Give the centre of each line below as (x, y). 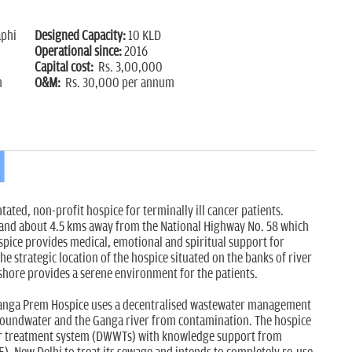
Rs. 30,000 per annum (118, 84)
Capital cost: (66, 68)
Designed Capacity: (81, 37)
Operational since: (78, 52)
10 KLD (145, 37)
